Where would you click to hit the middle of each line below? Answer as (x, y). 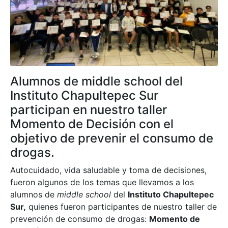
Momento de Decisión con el (92, 124)
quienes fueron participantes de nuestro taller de (121, 207)
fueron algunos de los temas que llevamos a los (102, 182)
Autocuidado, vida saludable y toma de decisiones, (108, 170)
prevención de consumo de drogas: (80, 219)
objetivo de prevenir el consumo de (112, 138)
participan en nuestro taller (89, 110)
